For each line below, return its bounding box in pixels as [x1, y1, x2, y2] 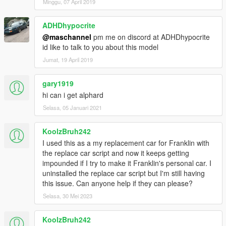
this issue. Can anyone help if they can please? [42, 178, 193, 189]
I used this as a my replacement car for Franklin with [42, 138, 209, 148]
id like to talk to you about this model [42, 42, 158, 52]
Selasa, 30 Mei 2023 [43, 192, 92, 200]
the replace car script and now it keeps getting [42, 148, 189, 158]
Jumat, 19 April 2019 [43, 55, 93, 64]
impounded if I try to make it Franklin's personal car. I [42, 158, 211, 168]
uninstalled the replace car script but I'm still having [42, 168, 205, 179]
